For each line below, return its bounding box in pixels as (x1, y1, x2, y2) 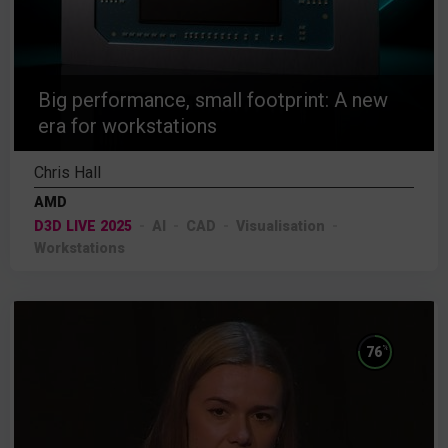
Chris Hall (34, 163, 101, 182)
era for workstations (38, 114, 217, 138)
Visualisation (236, 218, 325, 234)
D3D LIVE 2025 (34, 218, 132, 234)
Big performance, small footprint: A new (38, 88, 388, 112)
